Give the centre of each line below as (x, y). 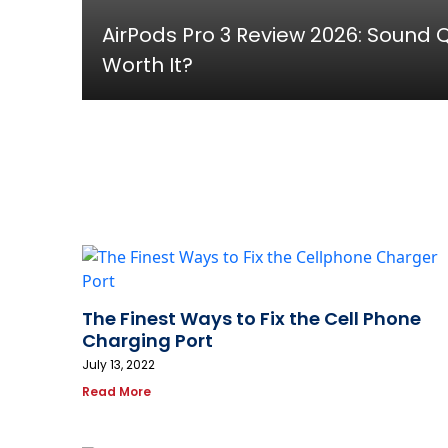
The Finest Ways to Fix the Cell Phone (251, 319)
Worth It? (147, 65)
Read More (116, 392)
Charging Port (147, 341)
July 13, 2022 (118, 365)
